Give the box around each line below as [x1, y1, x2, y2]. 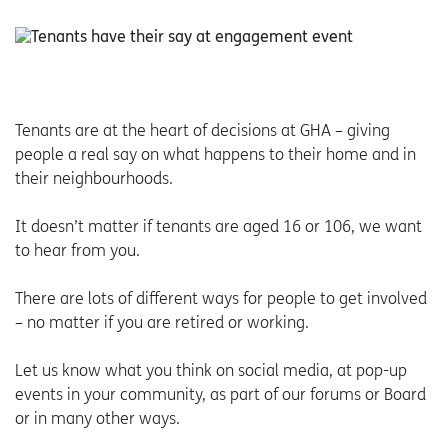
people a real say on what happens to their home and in [15, 145, 416, 165]
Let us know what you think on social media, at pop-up [15, 361, 407, 381]
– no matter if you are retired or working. [15, 313, 309, 333]
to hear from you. [15, 241, 140, 261]
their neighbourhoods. [15, 169, 173, 189]
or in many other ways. [15, 409, 180, 429]
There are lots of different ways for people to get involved [15, 289, 427, 309]
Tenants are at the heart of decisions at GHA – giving [15, 121, 390, 141]
